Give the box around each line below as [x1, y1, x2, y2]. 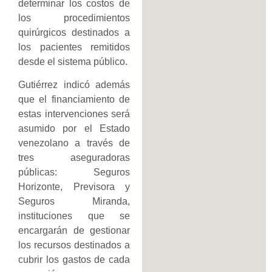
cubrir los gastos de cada [18, 254, 130, 265]
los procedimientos [18, 12, 130, 23]
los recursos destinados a [18, 240, 130, 251]
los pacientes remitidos [18, 41, 130, 52]
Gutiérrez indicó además [18, 80, 130, 90]
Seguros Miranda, [18, 196, 130, 207]
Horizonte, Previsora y [18, 182, 130, 192]
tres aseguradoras [18, 152, 130, 163]
